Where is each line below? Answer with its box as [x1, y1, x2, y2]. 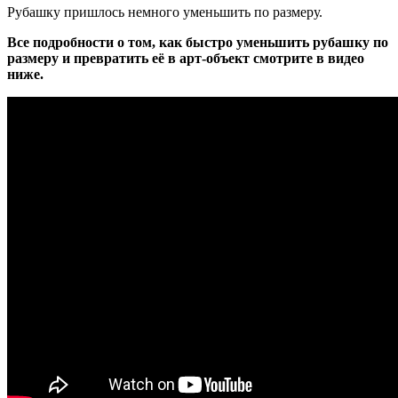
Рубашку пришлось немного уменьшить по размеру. [7, 4, 322, 20]
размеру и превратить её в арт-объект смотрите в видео [7, 51, 364, 67]
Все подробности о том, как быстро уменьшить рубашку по [7, 35, 388, 51]
